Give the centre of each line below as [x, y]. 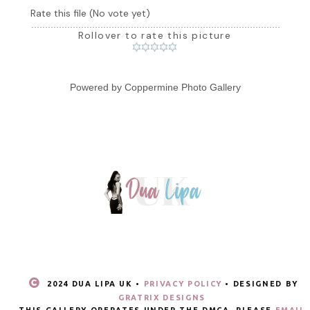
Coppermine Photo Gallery [182, 88]
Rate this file [60, 13]
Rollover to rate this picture [155, 36]
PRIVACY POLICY [183, 283]
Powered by [97, 88]
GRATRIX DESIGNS [162, 297]
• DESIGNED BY [260, 283]
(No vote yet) [119, 13]
